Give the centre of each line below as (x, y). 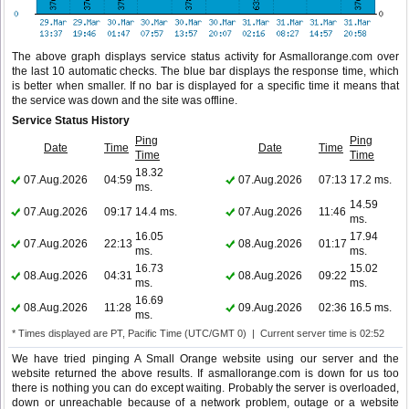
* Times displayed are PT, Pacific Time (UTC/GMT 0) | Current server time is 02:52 (198, 334)
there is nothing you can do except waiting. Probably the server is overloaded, (205, 388)
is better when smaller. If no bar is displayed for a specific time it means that (205, 86)
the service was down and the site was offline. (125, 101)
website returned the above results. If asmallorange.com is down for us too (205, 374)
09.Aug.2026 (270, 308)
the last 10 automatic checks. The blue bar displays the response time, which (205, 72)
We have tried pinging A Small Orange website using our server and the (205, 359)
